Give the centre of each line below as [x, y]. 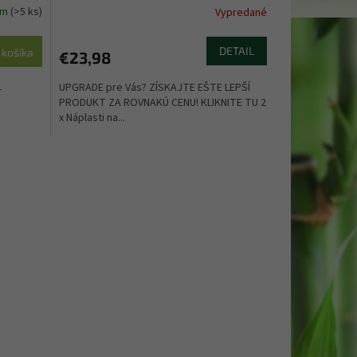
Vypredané [241, 13]
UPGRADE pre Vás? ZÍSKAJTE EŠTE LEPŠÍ [154, 87]
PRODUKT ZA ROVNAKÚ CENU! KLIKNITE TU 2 [162, 102]
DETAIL [236, 50]
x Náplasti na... [92, 118]
